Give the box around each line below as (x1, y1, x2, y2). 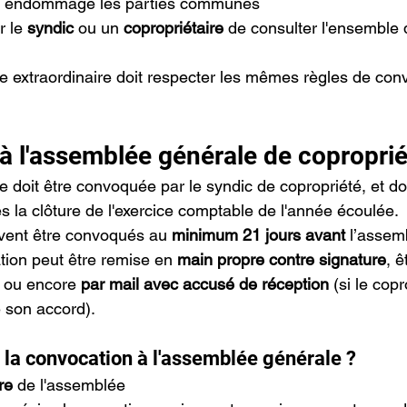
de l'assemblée (13, 375, 125, 394)
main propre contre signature (177, 250, 386, 269)
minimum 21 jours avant (172, 225, 345, 244)
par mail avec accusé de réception (76, 274, 333, 293)
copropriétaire (124, 18, 223, 37)
